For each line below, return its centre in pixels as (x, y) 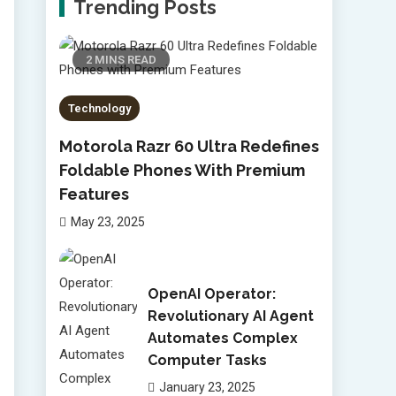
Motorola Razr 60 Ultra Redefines (189, 146)
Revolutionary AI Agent (230, 316)
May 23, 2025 (108, 222)
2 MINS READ (121, 60)
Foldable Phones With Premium (182, 170)
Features (94, 194)
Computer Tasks (207, 360)
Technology (99, 108)
